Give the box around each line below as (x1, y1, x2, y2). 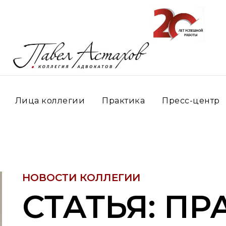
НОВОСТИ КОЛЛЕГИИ (22, 172, 140, 184)
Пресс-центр (162, 96, 220, 105)
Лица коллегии (15, 96, 85, 105)
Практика (102, 96, 145, 105)
